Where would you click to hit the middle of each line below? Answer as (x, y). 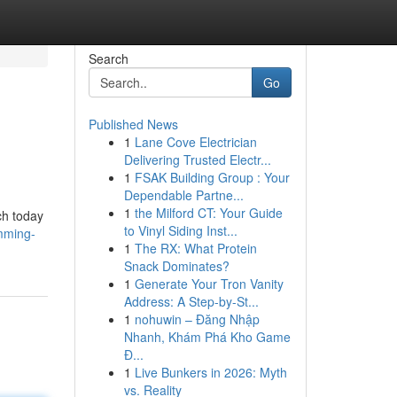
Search (108, 58)
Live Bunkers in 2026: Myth (210, 372)
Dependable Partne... (183, 195)
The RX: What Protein (195, 248)
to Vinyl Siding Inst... (180, 230)
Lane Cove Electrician (195, 142)
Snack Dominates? (176, 266)
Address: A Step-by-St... (191, 301)
